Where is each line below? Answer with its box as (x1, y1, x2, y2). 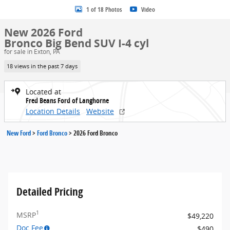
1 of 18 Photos (86, 5, 122, 14)
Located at (26, 86, 61, 97)
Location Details (26, 106, 80, 116)
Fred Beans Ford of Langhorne (26, 95, 109, 105)
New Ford (7, 128, 31, 138)
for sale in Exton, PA (4, 47, 60, 56)
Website (86, 106, 114, 116)
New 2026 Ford (4, 25, 83, 40)
